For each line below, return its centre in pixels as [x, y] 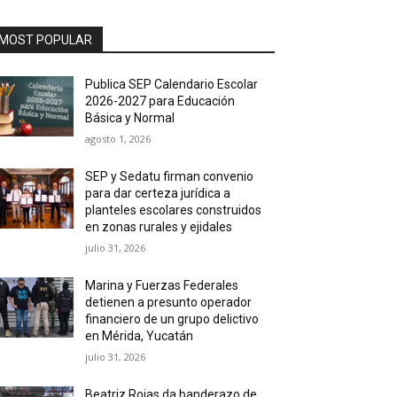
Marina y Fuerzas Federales [162, 286]
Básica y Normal [130, 118]
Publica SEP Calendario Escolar [172, 85]
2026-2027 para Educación [160, 101]
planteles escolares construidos [174, 210]
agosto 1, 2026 [118, 139]
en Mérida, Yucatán [140, 336]
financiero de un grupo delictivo [172, 319]
